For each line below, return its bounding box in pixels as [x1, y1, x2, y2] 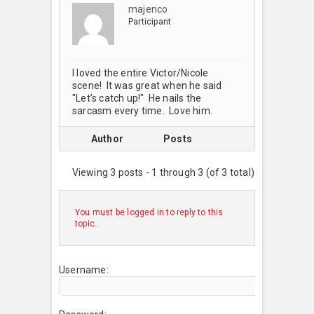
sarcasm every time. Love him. [72, 104, 212, 116]
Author [90, 132, 124, 144]
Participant [128, 16, 172, 27]
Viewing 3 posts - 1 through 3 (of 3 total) [71, 166, 254, 178]
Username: [59, 264, 109, 275]
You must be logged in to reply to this [75, 207, 224, 217]
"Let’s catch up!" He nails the [72, 92, 202, 104]
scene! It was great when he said [72, 79, 222, 91]
